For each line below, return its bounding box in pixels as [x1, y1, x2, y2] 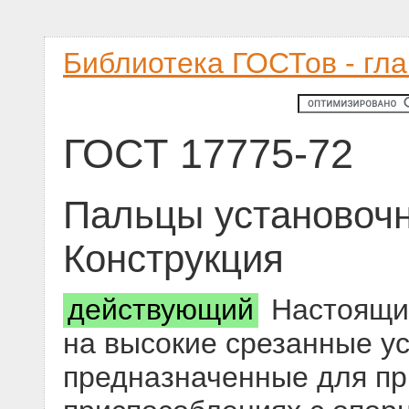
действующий [68, 293, 254, 327]
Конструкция [63, 237, 284, 281]
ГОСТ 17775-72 [63, 130, 353, 177]
